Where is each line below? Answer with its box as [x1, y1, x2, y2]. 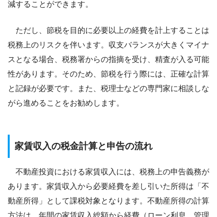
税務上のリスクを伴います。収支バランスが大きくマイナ [8, 41, 209, 49]
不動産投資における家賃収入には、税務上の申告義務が [8, 167, 209, 176]
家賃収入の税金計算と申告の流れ [15, 141, 153, 152]
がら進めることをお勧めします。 [8, 99, 124, 108]
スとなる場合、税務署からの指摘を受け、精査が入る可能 [8, 55, 209, 64]
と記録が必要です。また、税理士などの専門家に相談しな [8, 84, 209, 93]
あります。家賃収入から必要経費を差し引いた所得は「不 [8, 182, 209, 190]
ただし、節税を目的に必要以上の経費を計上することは [8, 26, 209, 35]
